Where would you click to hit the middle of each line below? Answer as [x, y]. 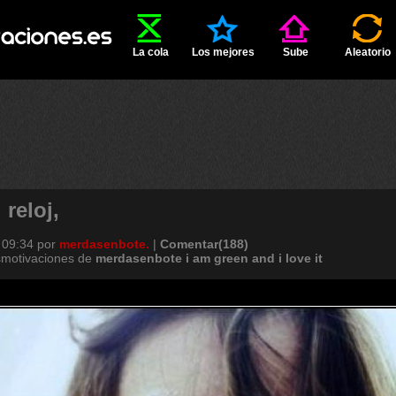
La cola [150, 52]
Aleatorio [368, 52]
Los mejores [223, 52]
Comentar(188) [204, 244]
